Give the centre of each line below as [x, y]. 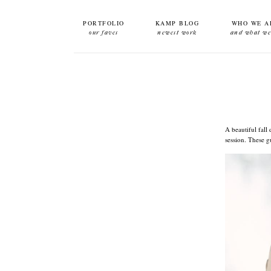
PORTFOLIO [104, 23]
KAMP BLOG [177, 23]
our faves [104, 33]
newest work [177, 33]
